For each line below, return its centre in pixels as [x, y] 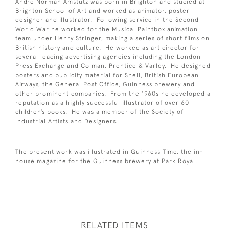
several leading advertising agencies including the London [108, 56]
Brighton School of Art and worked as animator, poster [102, 10]
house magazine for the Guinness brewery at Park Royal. [106, 161]
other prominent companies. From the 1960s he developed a [113, 93]
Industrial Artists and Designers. [66, 121]
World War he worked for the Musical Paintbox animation [107, 29]
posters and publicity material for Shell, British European [107, 75]
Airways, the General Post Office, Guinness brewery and [105, 84]
